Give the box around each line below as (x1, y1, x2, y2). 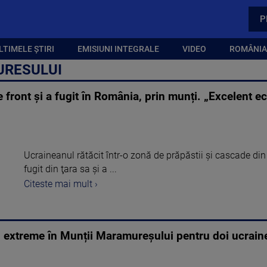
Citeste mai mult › (24, 178, 98, 190)
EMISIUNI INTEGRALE (77, 44, 159, 54)
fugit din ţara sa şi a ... (24, 163, 117, 175)
